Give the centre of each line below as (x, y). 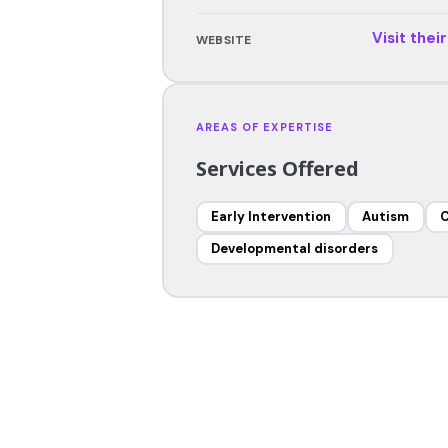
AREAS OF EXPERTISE (264, 126)
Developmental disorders (294, 248)
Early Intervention (271, 216)
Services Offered (277, 168)
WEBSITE (223, 39)
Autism (385, 216)
